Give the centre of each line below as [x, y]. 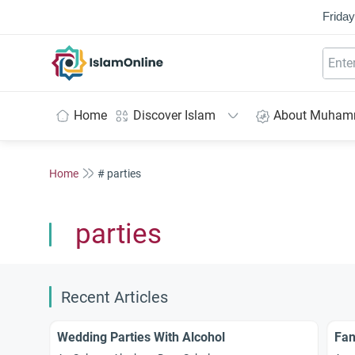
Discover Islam [174, 115]
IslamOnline [141, 53]
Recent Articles [115, 298]
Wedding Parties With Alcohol [141, 337]
